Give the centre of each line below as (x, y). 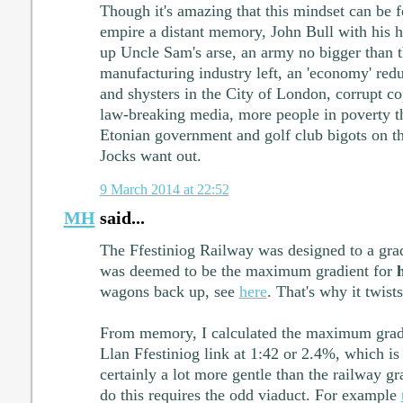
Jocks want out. (150, 156)
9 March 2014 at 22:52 (164, 189)
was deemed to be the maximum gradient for (248, 270)
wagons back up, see (169, 291)
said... (120, 217)
